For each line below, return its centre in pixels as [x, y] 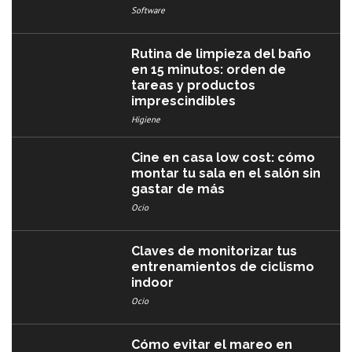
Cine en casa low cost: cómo [224, 158]
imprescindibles [184, 101]
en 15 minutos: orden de [209, 70]
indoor [153, 282]
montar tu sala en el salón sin [226, 174]
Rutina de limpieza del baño [222, 54]
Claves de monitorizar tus [214, 251]
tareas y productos [194, 86]
